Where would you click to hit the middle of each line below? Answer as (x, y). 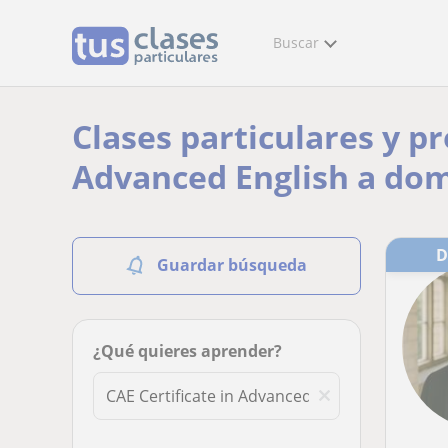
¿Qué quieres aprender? (187, 351)
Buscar (296, 42)
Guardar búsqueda (232, 265)
